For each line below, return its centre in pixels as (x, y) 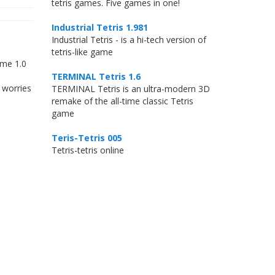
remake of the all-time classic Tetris (122, 101)
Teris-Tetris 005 (87, 138)
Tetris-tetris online (87, 150)
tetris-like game (82, 52)
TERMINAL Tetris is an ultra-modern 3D (130, 89)
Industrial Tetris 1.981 (99, 27)
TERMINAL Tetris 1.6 (96, 76)
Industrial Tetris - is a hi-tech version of (129, 40)
